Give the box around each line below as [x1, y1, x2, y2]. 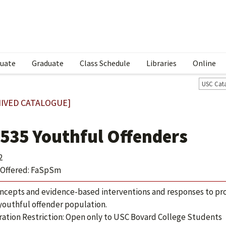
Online [193, 58, 216, 68]
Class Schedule [80, 58, 130, 68]
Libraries [146, 58, 177, 68]
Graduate [32, 58, 64, 68]
